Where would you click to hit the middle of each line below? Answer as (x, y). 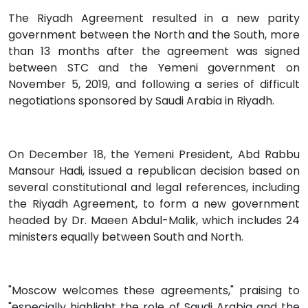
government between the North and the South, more (154, 35)
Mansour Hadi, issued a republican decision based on (154, 171)
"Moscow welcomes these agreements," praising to (154, 291)
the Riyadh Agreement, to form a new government (154, 204)
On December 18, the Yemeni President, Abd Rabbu (154, 155)
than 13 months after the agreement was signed (154, 52)
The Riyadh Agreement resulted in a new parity (154, 19)
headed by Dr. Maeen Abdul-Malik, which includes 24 (154, 221)
